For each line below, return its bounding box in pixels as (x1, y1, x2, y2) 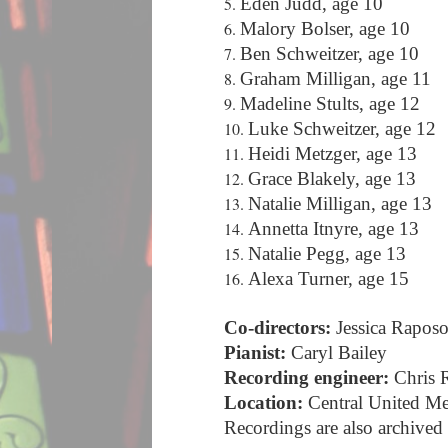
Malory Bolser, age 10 (240, 18, 415, 39)
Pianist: (224, 342, 286, 363)
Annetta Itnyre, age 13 (248, 218, 424, 239)
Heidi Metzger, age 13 (248, 143, 422, 164)
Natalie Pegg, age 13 (248, 243, 411, 264)
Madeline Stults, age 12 (240, 93, 425, 114)
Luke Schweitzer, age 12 (248, 118, 441, 139)
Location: (224, 392, 308, 413)
